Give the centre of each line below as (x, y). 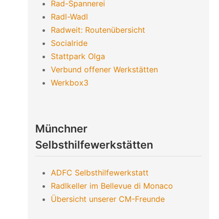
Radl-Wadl (69, 17)
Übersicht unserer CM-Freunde (108, 199)
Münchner (61, 129)
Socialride (69, 43)
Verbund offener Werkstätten (104, 69)
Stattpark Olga (78, 56)
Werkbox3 (69, 83)
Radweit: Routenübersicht (98, 30)
